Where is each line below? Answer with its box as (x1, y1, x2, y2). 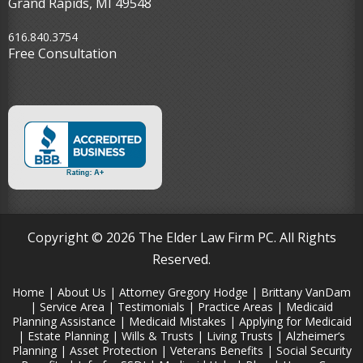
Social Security (275, 343, 352, 359)
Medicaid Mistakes (128, 314, 226, 330)
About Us (58, 284, 106, 301)
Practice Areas (198, 299, 273, 315)
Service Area (40, 299, 105, 315)
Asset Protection (69, 343, 157, 359)
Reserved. (152, 250, 211, 269)
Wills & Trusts (122, 328, 194, 344)
